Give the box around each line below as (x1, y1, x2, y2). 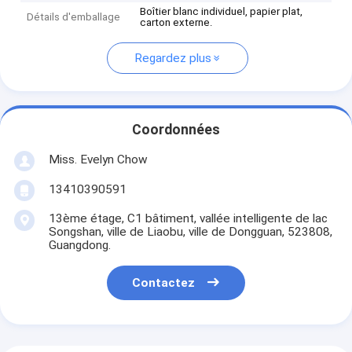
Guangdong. (48, 237, 111, 252)
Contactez (132, 276, 196, 291)
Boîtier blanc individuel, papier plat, (140, 5, 303, 18)
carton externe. (140, 16, 213, 29)
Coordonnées (132, 122, 220, 138)
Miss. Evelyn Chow (48, 152, 148, 167)
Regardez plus (134, 51, 211, 66)
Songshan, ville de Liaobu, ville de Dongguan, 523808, (48, 224, 332, 239)
